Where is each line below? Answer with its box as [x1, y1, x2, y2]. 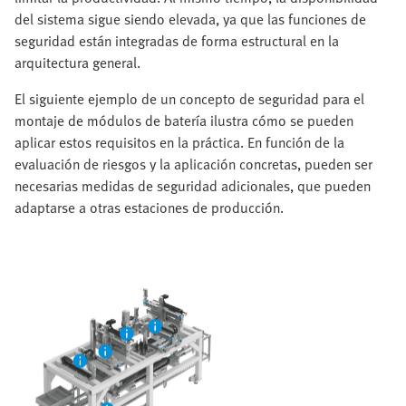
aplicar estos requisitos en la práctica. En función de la [14, 131, 344, 154]
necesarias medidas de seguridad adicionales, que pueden [14, 175, 371, 198]
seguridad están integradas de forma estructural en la [14, 30, 339, 53]
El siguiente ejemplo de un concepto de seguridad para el [14, 88, 364, 111]
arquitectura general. [14, 52, 140, 74]
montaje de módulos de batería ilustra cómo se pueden [14, 110, 353, 132]
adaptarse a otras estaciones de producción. [14, 197, 284, 219]
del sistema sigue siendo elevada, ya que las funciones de [14, 8, 366, 31]
